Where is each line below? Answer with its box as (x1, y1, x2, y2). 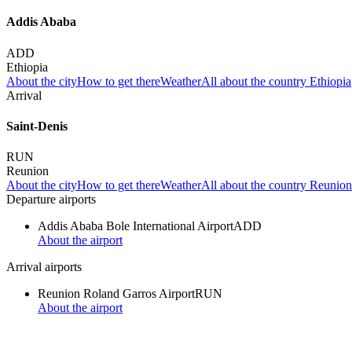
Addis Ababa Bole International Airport (38, 219, 233, 233)
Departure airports (6, 192, 96, 207)
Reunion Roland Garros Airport (38, 287, 195, 301)
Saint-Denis (6, 119, 68, 133)
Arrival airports (6, 260, 82, 274)
